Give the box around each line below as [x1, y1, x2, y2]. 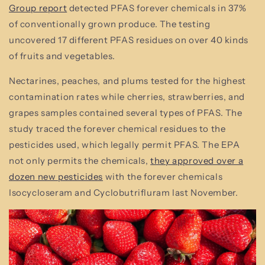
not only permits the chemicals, [9, 155, 151, 166]
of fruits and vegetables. [9, 50, 116, 62]
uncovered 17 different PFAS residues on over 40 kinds [9, 34, 248, 46]
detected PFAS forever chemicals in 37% [67, 2, 247, 14]
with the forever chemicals [103, 171, 223, 182]
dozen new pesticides [9, 171, 104, 182]
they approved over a [150, 155, 244, 166]
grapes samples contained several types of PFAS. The [9, 107, 243, 118]
